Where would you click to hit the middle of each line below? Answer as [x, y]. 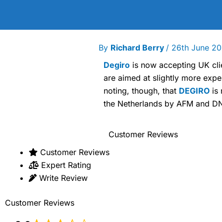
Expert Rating [66, 165]
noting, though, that [141, 91]
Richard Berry [138, 48]
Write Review [63, 178]
